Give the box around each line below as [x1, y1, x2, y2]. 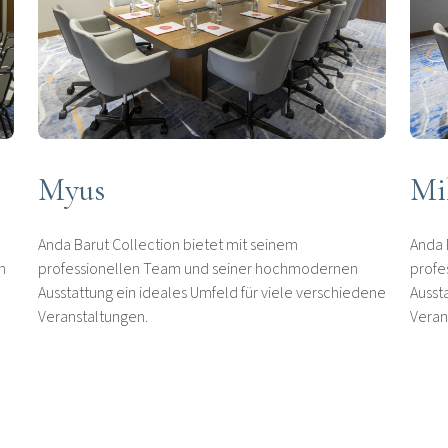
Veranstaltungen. [38, 306, 148, 329]
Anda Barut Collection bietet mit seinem [38, 234, 298, 257]
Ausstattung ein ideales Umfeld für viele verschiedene [38, 282, 386, 305]
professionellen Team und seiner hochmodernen [38, 258, 358, 281]
